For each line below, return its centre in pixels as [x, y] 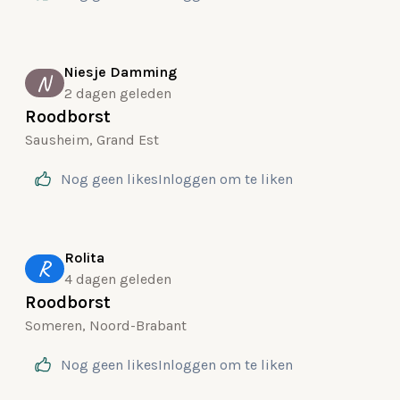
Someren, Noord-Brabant [106, 325]
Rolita [84, 258]
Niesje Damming [121, 72]
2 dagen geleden [118, 93]
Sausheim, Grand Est [92, 140]
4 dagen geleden [118, 279]
